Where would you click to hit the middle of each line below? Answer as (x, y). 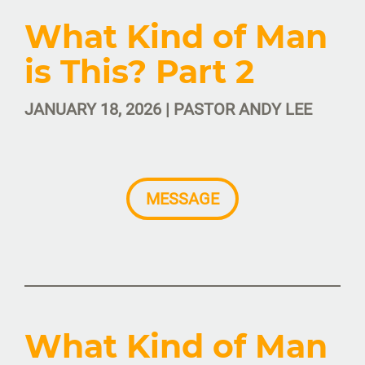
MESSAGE (182, 198)
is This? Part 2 (139, 71)
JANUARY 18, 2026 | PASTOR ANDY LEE (168, 109)
